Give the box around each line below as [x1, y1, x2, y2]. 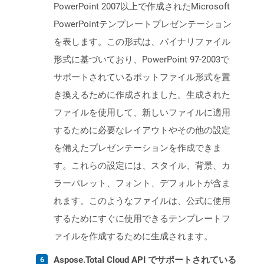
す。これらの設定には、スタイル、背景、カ [54, 160, 230, 171]
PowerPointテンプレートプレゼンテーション [54, 19, 232, 30]
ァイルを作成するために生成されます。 [54, 231, 213, 242]
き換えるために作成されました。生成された [54, 90, 230, 101]
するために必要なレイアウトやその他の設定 [54, 125, 230, 136]
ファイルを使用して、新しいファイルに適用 [54, 107, 230, 118]
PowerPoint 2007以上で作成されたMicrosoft [54, 1, 230, 12]
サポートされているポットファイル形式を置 [54, 72, 230, 83]
